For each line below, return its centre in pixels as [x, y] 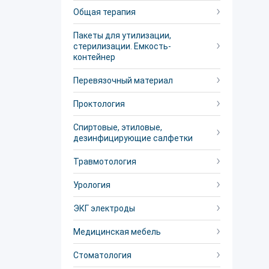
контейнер [94, 57]
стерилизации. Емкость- [122, 46]
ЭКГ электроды [104, 208]
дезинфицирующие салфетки [133, 138]
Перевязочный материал [123, 80]
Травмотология [105, 162]
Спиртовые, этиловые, [118, 127]
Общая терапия [104, 12]
